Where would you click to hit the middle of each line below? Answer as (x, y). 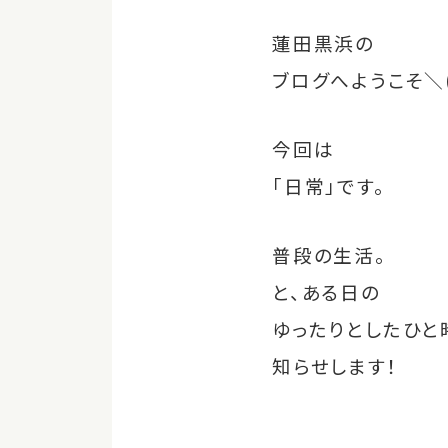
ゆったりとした (337, 328)
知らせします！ (335, 365)
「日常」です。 (329, 185)
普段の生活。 (329, 254)
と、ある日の (326, 291)
